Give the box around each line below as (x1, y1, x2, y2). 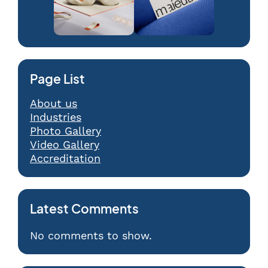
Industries (30, 111, 81, 124)
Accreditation (30, 152, 100, 165)
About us (30, 97, 77, 110)
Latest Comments (30, 201, 139, 217)
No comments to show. (30, 229, 152, 242)
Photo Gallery (30, 124, 101, 138)
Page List (30, 71, 85, 87)
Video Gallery (30, 138, 99, 151)
